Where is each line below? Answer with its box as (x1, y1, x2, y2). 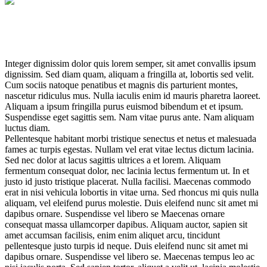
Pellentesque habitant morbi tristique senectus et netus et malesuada (5, 133, 256, 144)
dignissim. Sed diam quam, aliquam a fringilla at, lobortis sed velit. (5, 69, 254, 80)
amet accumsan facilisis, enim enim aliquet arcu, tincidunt (5, 230, 220, 241)
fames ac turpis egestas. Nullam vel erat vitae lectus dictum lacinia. (5, 144, 254, 155)
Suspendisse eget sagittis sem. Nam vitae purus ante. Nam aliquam (5, 112, 254, 123)
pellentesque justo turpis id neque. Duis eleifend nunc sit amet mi (5, 241, 248, 252)
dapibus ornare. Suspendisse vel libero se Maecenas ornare (5, 209, 225, 219)
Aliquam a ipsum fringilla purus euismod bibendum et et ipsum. (5, 101, 243, 112)
